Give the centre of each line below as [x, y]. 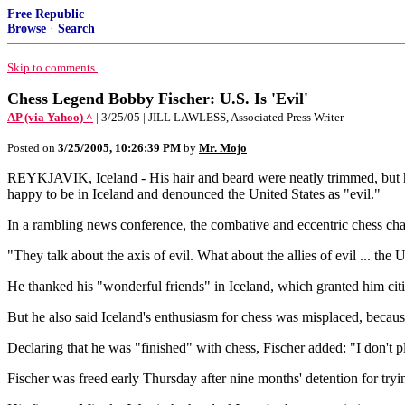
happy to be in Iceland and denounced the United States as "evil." [194, 194]
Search [76, 28]
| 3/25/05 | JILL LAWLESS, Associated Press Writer [220, 117]
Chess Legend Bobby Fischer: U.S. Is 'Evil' [158, 99]
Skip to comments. [52, 67]
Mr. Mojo [223, 148]
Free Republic [46, 14]
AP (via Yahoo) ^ [50, 117]
